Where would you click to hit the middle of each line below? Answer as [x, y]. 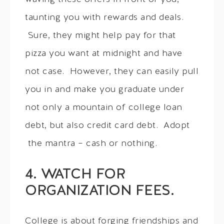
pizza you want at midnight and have [104, 54]
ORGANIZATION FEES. [99, 192]
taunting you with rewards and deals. [104, 18]
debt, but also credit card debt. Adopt [107, 126]
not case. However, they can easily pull [112, 72]
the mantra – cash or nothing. [91, 144]
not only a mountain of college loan [104, 108]
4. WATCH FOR [75, 175]
